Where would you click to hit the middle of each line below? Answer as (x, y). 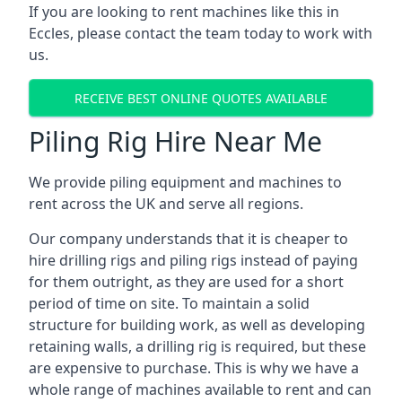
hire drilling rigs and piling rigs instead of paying (193, 260)
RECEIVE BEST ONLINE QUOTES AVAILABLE (201, 98)
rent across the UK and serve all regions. (166, 204)
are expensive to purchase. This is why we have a (194, 368)
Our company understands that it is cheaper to (188, 239)
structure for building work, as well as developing (197, 325)
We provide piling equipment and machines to (185, 182)
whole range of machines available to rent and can (200, 389)
